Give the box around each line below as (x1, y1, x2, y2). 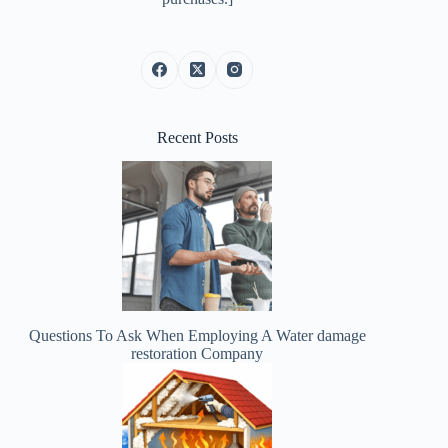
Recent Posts (156, 128, 238, 146)
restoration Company (131, 345, 264, 363)
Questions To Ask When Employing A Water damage (28, 327, 366, 345)
